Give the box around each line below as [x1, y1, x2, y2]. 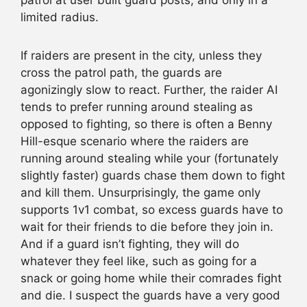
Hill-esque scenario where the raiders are [21, 134, 249, 148]
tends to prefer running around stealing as [21, 99, 253, 114]
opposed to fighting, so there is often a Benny [21, 116, 272, 131]
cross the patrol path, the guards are [21, 65, 222, 79]
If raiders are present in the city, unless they [21, 48, 262, 62]
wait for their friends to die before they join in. [21, 219, 273, 234]
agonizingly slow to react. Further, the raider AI [21, 82, 278, 97]
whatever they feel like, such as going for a [21, 254, 257, 268]
